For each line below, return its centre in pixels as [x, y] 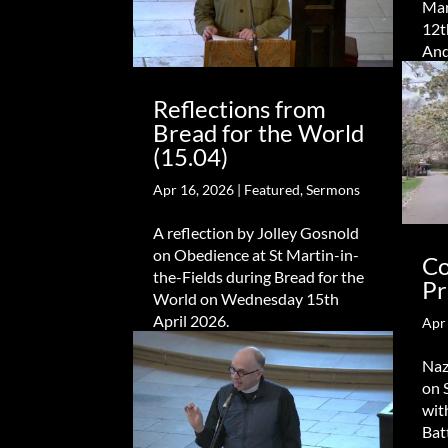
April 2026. [191, 321]
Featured [272, 190]
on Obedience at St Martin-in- [256, 255]
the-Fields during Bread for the [259, 277]
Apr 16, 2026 [194, 190]
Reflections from [240, 109]
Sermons [333, 190]
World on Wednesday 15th [246, 299]
